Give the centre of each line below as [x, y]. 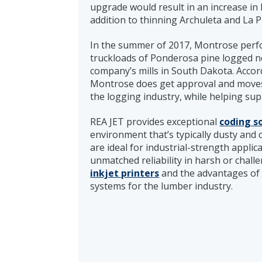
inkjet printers [125, 173]
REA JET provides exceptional [155, 121]
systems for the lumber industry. [162, 186]
